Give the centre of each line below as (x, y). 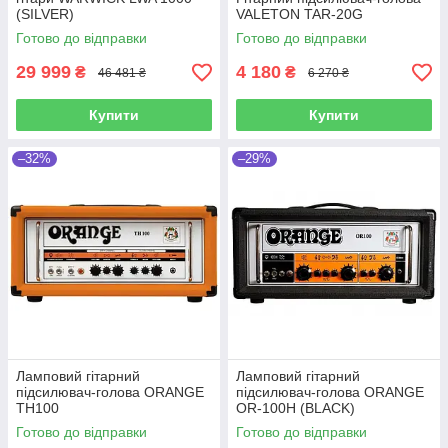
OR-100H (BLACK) (295, 408)
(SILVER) (45, 14)
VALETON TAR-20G (299, 14)
